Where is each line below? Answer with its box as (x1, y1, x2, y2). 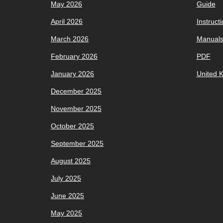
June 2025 (51, 192, 84, 200)
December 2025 (51, 87, 102, 96)
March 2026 (51, 35, 89, 43)
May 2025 (51, 209, 82, 218)
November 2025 (51, 105, 102, 113)
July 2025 (51, 174, 81, 183)
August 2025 (51, 157, 91, 165)
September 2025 (51, 139, 104, 148)
